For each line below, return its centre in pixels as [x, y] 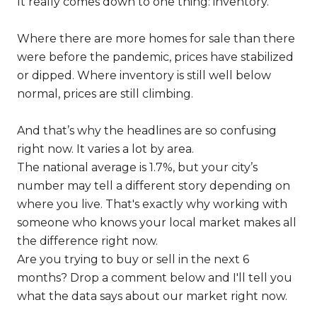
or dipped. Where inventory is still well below [144, 75]
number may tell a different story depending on [154, 186]
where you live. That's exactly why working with [152, 204]
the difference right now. [87, 241]
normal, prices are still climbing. [105, 94]
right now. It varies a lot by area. [105, 149]
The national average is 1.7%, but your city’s [137, 167]
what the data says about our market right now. [152, 296]
